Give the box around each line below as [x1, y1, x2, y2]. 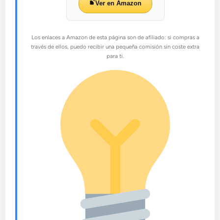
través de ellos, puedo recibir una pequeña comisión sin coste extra [31, 43, 199, 51]
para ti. [107, 53, 124, 60]
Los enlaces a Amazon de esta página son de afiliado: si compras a [31, 34, 199, 41]
